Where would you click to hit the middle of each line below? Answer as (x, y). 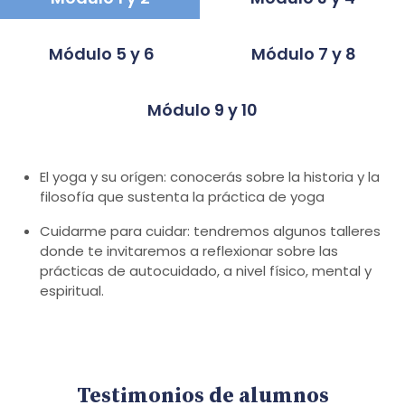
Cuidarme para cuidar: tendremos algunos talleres (210, 231)
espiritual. (72, 290)
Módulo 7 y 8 (304, 53)
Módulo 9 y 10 (202, 109)
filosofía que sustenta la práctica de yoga (182, 196)
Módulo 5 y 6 (101, 53)
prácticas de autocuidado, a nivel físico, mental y (206, 270)
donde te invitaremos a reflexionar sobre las (189, 250)
